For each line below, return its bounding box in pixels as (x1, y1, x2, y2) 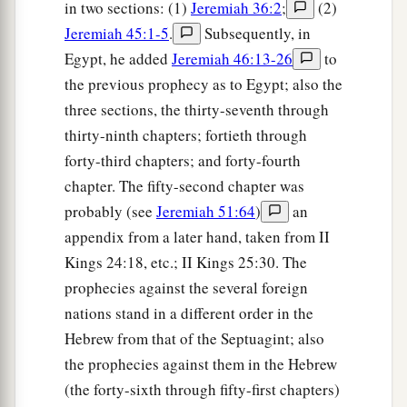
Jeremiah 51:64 (156, 201, 255, 223)
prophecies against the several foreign (65, 277, 308, 299)
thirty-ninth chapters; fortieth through (65, 124, 307, 146)
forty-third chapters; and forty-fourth (65, 150, 301, 172)
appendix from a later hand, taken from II (65, 226, 330, 248)
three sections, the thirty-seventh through (65, 99, 329, 121)
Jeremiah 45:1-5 (65, 23, 169, 45)
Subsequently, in (201, 23, 311, 45)
